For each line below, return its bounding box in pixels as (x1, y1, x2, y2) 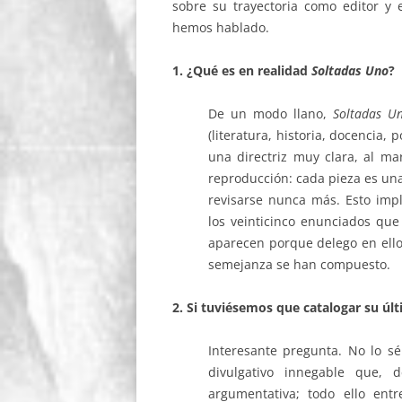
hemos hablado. (172, 19, 269, 36)
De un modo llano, (208, 105, 333, 122)
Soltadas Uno (311, 62, 389, 79)
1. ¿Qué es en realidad (172, 62, 311, 79)
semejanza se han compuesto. (208, 256, 390, 273)
